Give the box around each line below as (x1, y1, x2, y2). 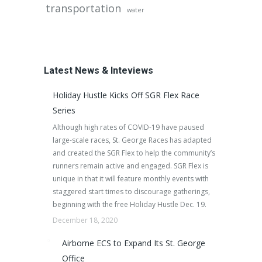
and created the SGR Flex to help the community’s (53, 148, 215, 158)
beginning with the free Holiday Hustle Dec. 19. (53, 199, 206, 209)
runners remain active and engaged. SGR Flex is (53, 161, 208, 171)
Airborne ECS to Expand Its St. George (62, 237, 205, 249)
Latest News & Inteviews (44, 65, 153, 76)
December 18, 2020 (53, 215, 118, 225)
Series (53, 105, 75, 116)
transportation (46, 1, 121, 15)
